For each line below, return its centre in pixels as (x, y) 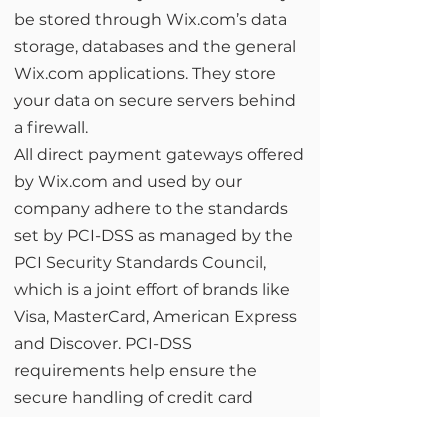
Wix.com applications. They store (145, 73)
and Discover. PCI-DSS (103, 343)
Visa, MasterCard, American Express (155, 316)
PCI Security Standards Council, (140, 262)
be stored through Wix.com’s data (150, 19)
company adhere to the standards (151, 208)
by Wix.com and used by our (128, 181)
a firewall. (53, 127)
